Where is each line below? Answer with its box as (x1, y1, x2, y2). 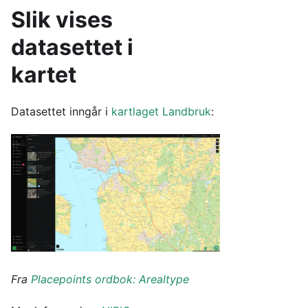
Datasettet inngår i (11, 104, 111, 118)
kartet (11, 61, 76, 88)
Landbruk (162, 104, 211, 118)
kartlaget (111, 104, 159, 118)
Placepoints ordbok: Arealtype (31, 272, 189, 286)
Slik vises (11, 6, 113, 33)
